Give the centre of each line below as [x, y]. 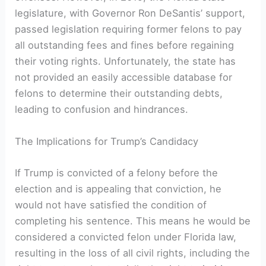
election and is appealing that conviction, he [118, 189]
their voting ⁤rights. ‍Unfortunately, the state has [126, 61]
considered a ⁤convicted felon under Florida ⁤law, [126, 237]
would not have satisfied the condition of [111, 205]
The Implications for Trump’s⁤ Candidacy [107, 141]
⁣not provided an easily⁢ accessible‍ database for [124, 77]
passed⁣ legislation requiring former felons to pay [129, 29]
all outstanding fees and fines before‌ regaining [125, 45]
